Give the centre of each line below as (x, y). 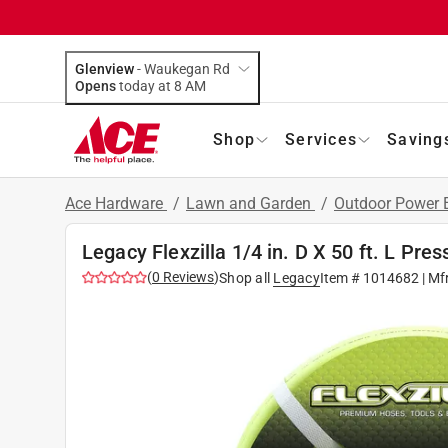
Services (321, 139)
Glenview (104, 68)
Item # (341, 277)
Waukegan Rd (187, 68)
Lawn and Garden (250, 203)
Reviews (187, 276)
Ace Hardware (116, 203)
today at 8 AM (195, 85)
